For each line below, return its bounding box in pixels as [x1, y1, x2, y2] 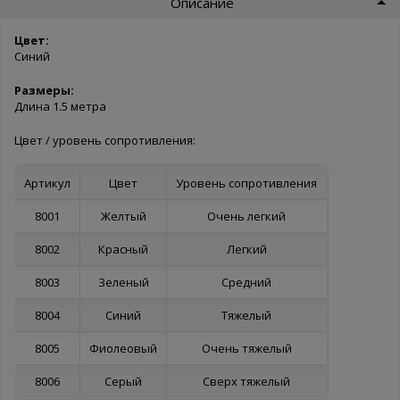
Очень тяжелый [201, 339, 292, 356]
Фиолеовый [89, 339, 157, 356]
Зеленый [97, 273, 149, 290]
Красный [98, 240, 148, 257]
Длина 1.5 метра [14, 97, 106, 114]
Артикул [24, 174, 71, 191]
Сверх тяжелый [203, 372, 290, 389]
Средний [221, 273, 271, 290]
